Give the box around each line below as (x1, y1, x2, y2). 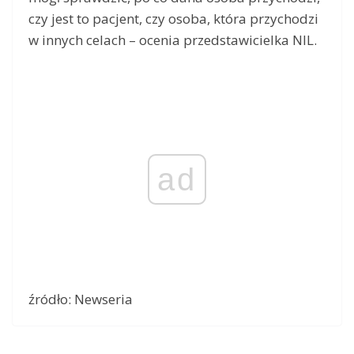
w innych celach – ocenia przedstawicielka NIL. (28, 31, 317, 50)
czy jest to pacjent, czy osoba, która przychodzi (28, 9, 318, 28)
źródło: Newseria (28, 289, 133, 308)
